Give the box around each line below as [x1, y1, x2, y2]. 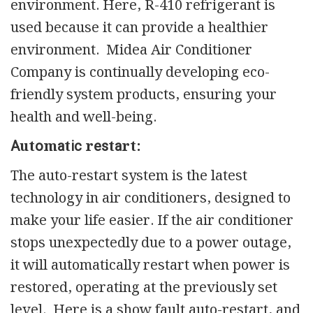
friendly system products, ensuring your [10, 83, 277, 106]
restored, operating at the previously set [10, 276, 277, 299]
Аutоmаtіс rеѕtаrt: [10, 135, 140, 158]
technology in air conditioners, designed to [10, 187, 291, 210]
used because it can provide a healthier [10, 16, 268, 39]
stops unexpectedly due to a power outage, [10, 231, 291, 254]
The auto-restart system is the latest [10, 164, 247, 187]
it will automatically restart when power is [10, 254, 290, 277]
